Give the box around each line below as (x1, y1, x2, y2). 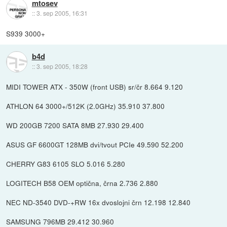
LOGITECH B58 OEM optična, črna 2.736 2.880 (6, 177, 159, 188)
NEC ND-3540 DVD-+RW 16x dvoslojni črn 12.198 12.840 (6, 197, 191, 207)
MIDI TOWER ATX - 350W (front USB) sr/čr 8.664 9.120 (6, 81, 183, 92)
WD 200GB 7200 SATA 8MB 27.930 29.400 (6, 120, 144, 130)
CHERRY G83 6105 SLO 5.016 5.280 (6, 158, 126, 169)
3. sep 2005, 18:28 (36, 62, 88, 71)
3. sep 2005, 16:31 (36, 9, 88, 18)
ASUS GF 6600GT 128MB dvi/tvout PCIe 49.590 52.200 (6, 139, 184, 149)
